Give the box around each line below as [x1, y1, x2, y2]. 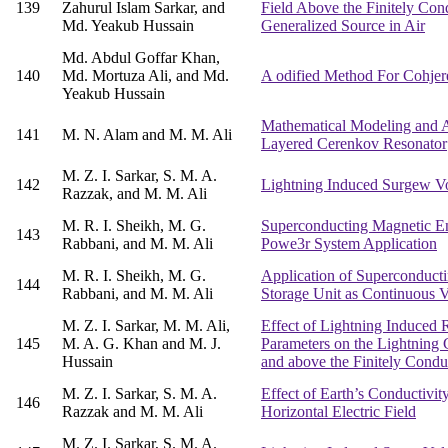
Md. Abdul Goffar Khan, [62, 49, 220, 67]
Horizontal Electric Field [261, 403, 416, 421]
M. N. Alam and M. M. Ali [62, 126, 232, 144]
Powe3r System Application [261, 235, 437, 253]
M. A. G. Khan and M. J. [62, 335, 221, 353]
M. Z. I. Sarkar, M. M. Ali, [62, 317, 230, 335]
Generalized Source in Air [261, 17, 425, 35]
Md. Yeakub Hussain [62, 17, 194, 35]
